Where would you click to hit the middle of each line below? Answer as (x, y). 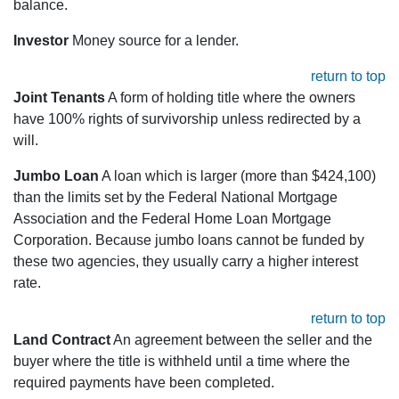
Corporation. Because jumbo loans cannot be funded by (189, 240)
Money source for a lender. (154, 41)
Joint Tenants (59, 98)
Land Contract (62, 340)
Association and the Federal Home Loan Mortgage (172, 219)
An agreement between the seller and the (241, 340)
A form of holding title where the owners (230, 98)
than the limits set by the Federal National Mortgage (175, 198)
